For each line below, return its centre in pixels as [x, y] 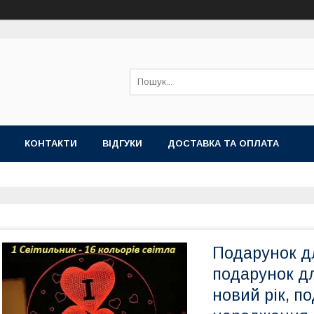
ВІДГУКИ [122, 143]
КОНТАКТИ [51, 143]
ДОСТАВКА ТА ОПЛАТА [223, 143]
